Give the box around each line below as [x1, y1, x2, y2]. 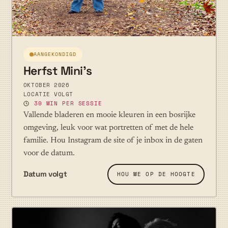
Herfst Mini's [23, 63, 92, 79]
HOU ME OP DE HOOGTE [117, 170, 195, 179]
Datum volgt [23, 169, 67, 179]
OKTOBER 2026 [23, 81, 70, 90]
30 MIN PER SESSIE [34, 99, 102, 108]
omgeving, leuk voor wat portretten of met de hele [23, 123, 193, 132]
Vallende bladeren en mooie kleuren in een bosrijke [23, 110, 195, 119]
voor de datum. [23, 149, 75, 157]
